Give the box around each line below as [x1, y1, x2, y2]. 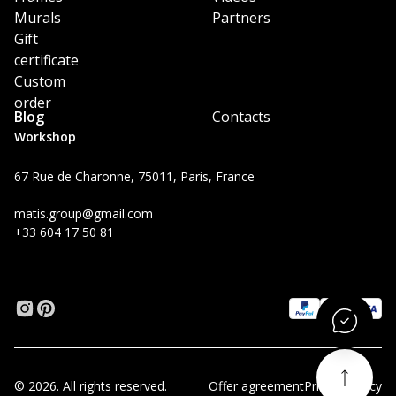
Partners [212, 8, 270, 28]
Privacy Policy [304, 377, 382, 394]
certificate [14, 50, 79, 71]
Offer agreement [209, 377, 304, 394]
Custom [14, 72, 65, 92]
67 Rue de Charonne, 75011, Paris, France [14, 168, 255, 185]
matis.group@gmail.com [14, 205, 153, 222]
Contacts [212, 107, 270, 126]
